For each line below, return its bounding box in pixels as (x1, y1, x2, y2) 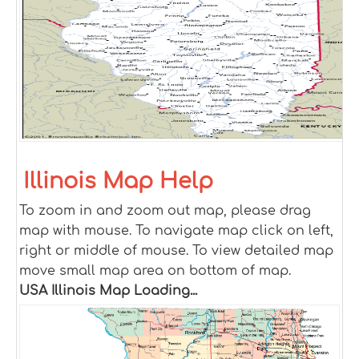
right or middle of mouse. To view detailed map (19, 244, 333, 258)
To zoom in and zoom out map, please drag (19, 204, 311, 218)
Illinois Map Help (23, 169, 213, 193)
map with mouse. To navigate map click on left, (19, 224, 333, 238)
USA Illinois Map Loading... (19, 284, 197, 298)
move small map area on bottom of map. (19, 264, 291, 278)
